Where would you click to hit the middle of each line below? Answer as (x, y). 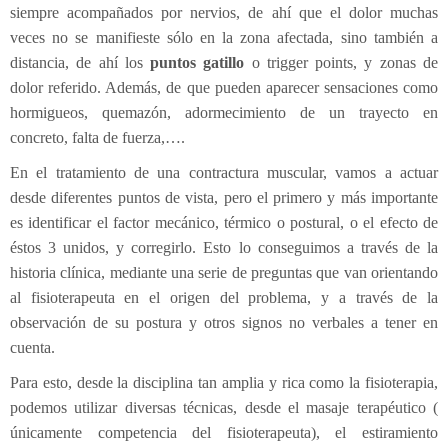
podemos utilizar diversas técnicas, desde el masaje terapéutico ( (224, 407)
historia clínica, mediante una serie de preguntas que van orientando (224, 272)
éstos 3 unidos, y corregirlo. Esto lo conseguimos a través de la (224, 247)
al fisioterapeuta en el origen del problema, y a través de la (224, 297)
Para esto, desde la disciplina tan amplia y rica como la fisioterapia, (224, 382)
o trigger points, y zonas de (341, 62)
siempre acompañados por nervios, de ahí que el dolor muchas (224, 12)
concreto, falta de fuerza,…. (97, 137)
